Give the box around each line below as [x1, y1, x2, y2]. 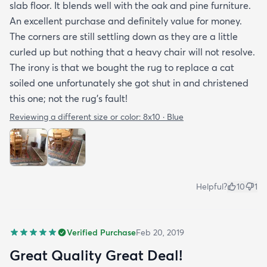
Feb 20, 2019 [136, 227, 184, 238]
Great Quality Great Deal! [10, 246, 182, 265]
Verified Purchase [67, 227, 136, 238]
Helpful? [196, 181, 227, 193]
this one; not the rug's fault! [10, 92, 128, 105]
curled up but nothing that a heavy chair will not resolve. [10, 46, 255, 58]
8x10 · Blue [143, 111, 184, 123]
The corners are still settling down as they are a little [10, 30, 238, 43]
